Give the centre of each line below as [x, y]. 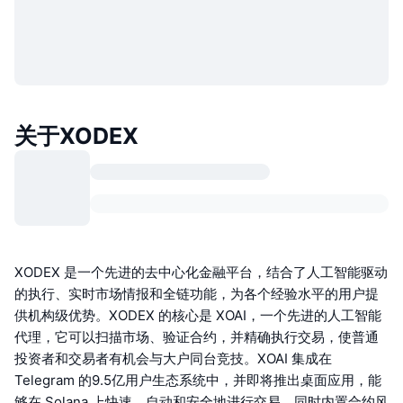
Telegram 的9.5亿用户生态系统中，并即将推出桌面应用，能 [198, 381]
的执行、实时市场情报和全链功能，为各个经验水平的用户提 [197, 294]
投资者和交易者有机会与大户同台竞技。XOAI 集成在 [173, 359]
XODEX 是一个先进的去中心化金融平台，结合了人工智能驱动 [201, 273]
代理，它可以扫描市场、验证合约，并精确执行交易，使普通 [197, 337]
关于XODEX [76, 136]
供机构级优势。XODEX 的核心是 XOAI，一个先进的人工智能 [198, 316]
